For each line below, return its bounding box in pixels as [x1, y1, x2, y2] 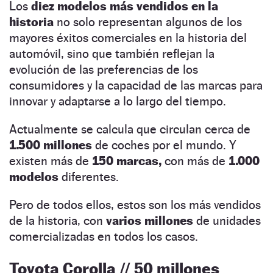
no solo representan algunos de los [57, 14, 242, 29]
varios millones [106, 213, 193, 228]
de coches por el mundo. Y [92, 137, 236, 152]
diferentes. [58, 169, 119, 184]
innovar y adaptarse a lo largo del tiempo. [9, 93, 226, 108]
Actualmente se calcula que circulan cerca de [9, 121, 250, 136]
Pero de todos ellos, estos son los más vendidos [9, 197, 261, 212]
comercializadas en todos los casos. [9, 229, 198, 244]
